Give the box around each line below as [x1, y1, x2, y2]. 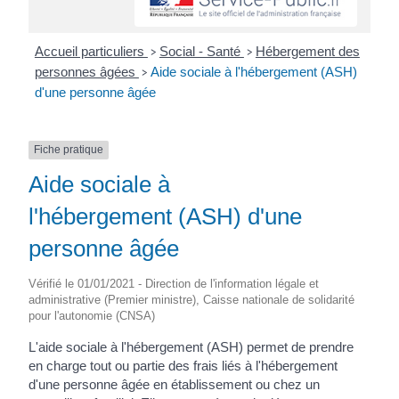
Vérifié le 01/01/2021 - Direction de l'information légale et [28, 276, 320, 290]
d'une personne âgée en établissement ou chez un [28, 376, 321, 392]
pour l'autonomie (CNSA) [28, 308, 156, 322]
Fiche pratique [34, 143, 104, 157]
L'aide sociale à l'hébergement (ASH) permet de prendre [28, 338, 354, 354]
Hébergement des [255, 44, 360, 60]
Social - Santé [159, 44, 244, 60]
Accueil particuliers [34, 44, 148, 60]
